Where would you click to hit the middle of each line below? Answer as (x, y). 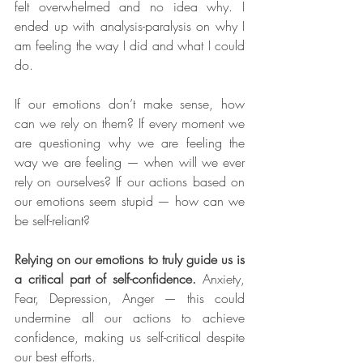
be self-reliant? (52, 220)
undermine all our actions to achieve (130, 318)
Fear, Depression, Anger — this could (130, 298)
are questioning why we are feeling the (130, 143)
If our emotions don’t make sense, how (130, 104)
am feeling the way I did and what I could (130, 45)
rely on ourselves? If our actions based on (130, 181)
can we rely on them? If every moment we (130, 123)
